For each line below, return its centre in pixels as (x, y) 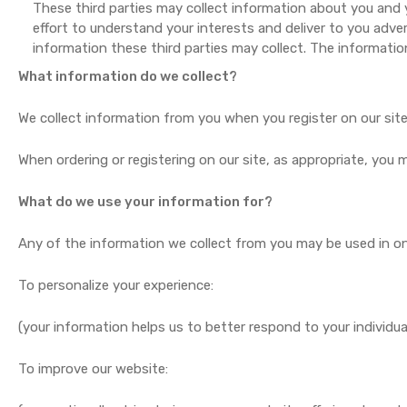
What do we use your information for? (146, 202)
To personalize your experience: (116, 285)
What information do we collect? (128, 76)
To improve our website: (94, 369)
